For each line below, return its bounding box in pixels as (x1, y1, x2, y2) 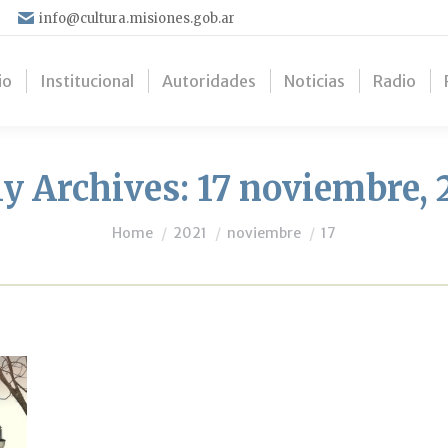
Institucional (40, 71, 134, 91)
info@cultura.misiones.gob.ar (39, 9, 235, 27)
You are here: (112, 213, 216, 233)
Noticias (284, 71, 345, 91)
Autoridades (162, 71, 256, 91)
